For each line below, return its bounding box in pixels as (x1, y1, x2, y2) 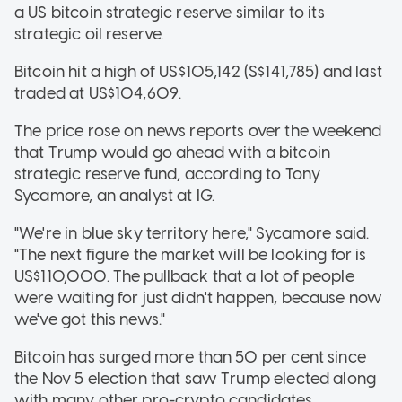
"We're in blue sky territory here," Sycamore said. (14, 223, 370, 243)
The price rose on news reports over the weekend (14, 120, 382, 141)
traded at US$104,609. (14, 83, 182, 103)
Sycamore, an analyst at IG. (14, 185, 215, 205)
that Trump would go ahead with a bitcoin (14, 142, 330, 162)
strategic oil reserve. (14, 23, 164, 44)
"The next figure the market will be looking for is (14, 244, 367, 265)
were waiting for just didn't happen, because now (14, 287, 383, 308)
